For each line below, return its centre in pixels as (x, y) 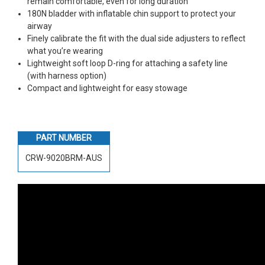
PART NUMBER (64, 138)
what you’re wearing (65, 51)
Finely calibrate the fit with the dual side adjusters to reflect (137, 38)
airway (40, 26)
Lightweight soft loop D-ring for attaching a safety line (128, 63)
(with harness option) (67, 75)
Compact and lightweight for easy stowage (108, 88)
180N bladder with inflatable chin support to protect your (132, 13)
